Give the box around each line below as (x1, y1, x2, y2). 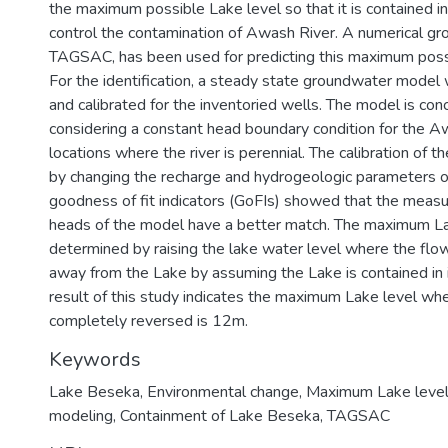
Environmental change (147, 381, 299, 403)
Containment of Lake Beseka (120, 405, 320, 427)
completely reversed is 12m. (49, 310, 248, 332)
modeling (49, 405, 113, 427)
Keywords (49, 346, 141, 373)
